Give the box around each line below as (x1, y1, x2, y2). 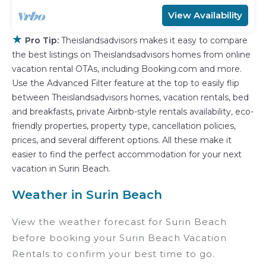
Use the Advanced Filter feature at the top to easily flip (12, 78, 239, 89)
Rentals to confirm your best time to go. (12, 248, 215, 260)
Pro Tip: (25, 35, 59, 46)
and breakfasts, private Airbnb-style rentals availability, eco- (12, 106, 254, 118)
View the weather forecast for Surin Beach (12, 216, 227, 228)
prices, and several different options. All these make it (12, 135, 232, 146)
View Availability (168, 9, 242, 21)
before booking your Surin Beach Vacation (12, 232, 227, 244)
